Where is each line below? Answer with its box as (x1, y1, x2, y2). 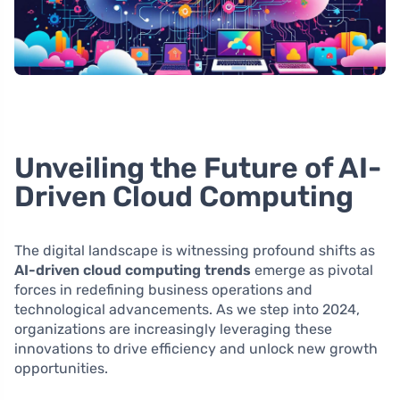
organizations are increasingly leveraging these (14, 321, 332, 338)
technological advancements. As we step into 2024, (14, 301, 360, 319)
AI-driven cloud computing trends (14, 262, 251, 279)
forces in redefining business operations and (14, 281, 312, 299)
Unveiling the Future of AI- (14, 151, 381, 186)
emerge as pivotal (251, 262, 373, 279)
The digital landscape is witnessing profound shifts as (14, 242, 375, 260)
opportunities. (14, 360, 108, 378)
